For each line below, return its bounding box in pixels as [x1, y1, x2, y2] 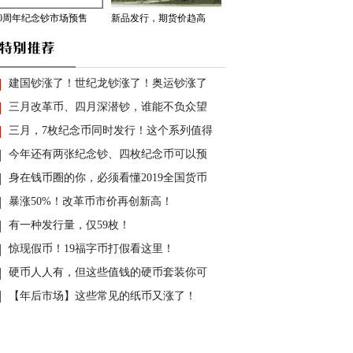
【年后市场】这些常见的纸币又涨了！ [9, 290, 196, 302]
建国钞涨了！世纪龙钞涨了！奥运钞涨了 [9, 77, 207, 89]
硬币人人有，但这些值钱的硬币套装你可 [9, 266, 207, 278]
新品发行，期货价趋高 [111, 13, 206, 24]
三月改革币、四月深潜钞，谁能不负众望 [9, 101, 207, 113]
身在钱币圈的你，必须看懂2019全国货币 [9, 172, 207, 184]
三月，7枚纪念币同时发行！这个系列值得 [9, 124, 213, 136]
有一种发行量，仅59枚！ [9, 219, 130, 231]
